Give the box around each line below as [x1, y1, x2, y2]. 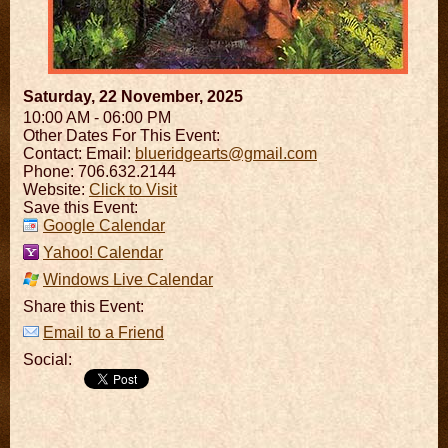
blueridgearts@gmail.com [135, 144, 317, 162]
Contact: [23, 144, 86, 162]
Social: [23, 350, 72, 368]
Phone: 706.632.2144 [23, 162, 176, 180]
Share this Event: [23, 297, 144, 315]
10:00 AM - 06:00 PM [23, 108, 171, 126]
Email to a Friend [43, 323, 164, 341]
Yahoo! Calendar [43, 243, 163, 261]
